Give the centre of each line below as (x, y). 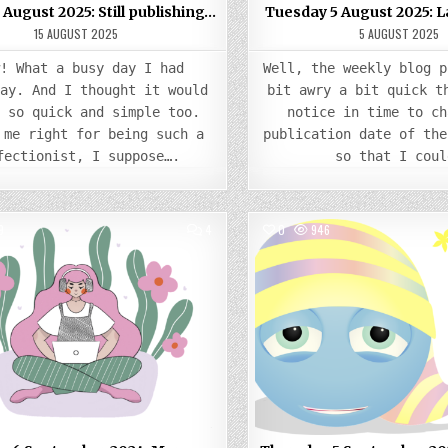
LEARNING (235, 312)
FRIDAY (228, 252)
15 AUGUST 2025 (76, 33)
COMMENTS (239, 228)
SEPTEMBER (240, 276)
